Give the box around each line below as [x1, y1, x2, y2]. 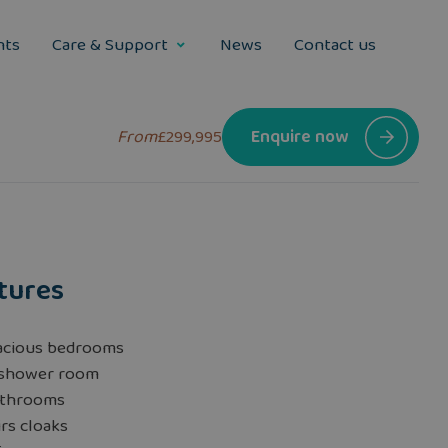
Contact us [294, 31, 376, 59]
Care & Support [52, 31, 168, 59]
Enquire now [250, 123, 348, 151]
